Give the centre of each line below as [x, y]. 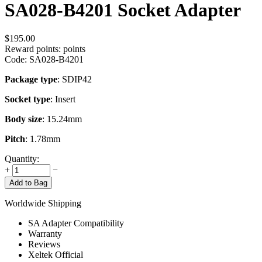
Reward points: [33, 49]
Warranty [45, 234]
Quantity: [22, 159]
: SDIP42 [75, 80]
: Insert [63, 99]
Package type [31, 80]
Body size [23, 119]
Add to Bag [28, 183]
